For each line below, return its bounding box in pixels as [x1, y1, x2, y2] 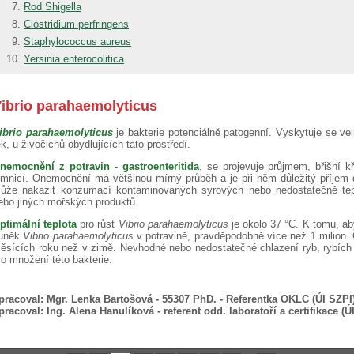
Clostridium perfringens [24, 17, 129, 30]
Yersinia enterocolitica [24, 52, 124, 65]
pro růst [80, 217, 119, 230]
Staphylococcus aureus [24, 35, 131, 47]
